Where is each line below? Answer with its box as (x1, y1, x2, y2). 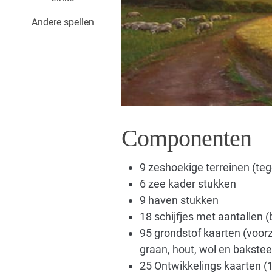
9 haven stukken (139, 194, 219, 207)
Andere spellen (31, 16, 94, 28)
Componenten (121, 124, 251, 152)
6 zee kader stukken (139, 177, 236, 191)
